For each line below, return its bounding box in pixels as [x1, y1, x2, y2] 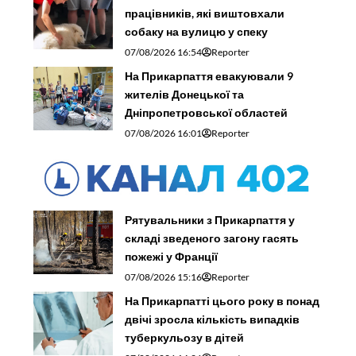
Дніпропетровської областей [125, 105, 288, 119]
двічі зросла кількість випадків [125, 311, 300, 326]
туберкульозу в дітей [125, 330, 245, 344]
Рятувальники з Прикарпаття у [125, 212, 296, 226]
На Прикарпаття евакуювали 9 [125, 68, 294, 83]
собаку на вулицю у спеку [125, 24, 269, 38]
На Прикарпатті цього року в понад [125, 293, 320, 308]
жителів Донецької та [125, 87, 245, 101]
